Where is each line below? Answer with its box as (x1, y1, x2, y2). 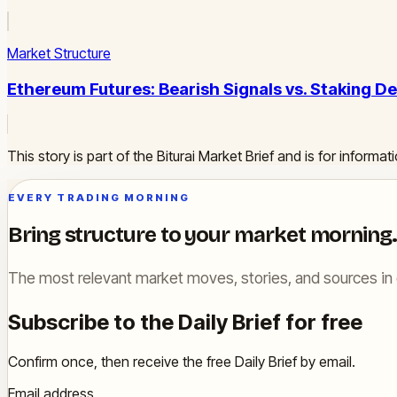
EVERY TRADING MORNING (8, 191, 191, 204)
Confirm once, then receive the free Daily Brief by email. (8, 352, 355, 370)
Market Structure (7, 44, 111, 63)
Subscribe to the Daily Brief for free (8, 308, 362, 335)
